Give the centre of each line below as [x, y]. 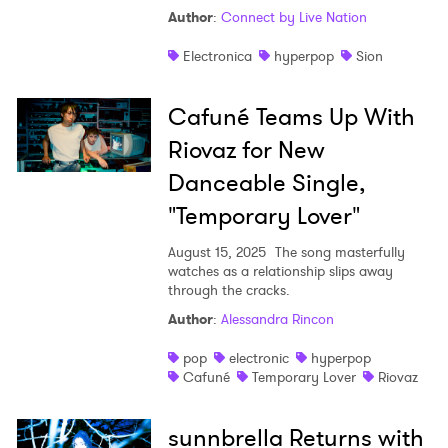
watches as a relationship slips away [280, 271]
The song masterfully [337, 252]
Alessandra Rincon [277, 319]
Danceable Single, [266, 183]
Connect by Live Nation [293, 17]
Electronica [217, 56]
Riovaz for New [246, 150]
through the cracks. [228, 290]
